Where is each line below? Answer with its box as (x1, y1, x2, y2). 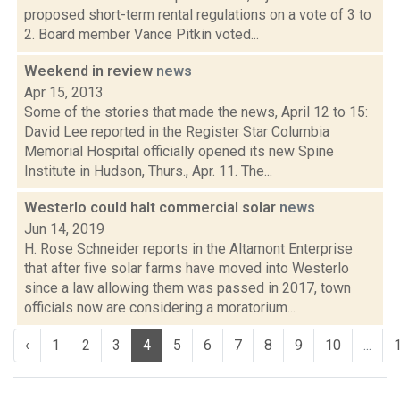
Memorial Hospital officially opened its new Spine (24, 143, 334, 160)
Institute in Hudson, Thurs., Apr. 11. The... (24, 162, 272, 179)
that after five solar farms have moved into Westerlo (24, 260, 349, 277)
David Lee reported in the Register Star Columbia (24, 123, 329, 140)
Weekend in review (24, 62, 156, 79)
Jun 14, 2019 (24, 221, 104, 237)
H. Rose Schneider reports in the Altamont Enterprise (24, 240, 353, 257)
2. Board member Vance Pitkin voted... (24, 26, 259, 43)
